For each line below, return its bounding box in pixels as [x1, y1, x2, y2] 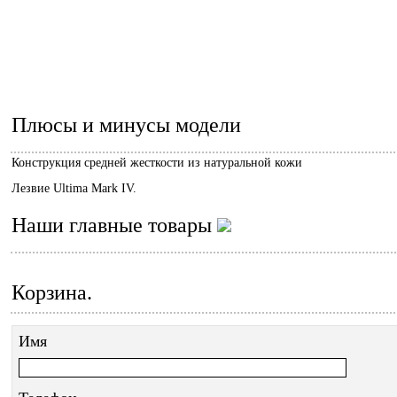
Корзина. [12, 281, 92, 304]
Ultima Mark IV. [53, 182, 136, 195]
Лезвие [12, 182, 53, 195]
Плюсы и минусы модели [12, 113, 241, 136]
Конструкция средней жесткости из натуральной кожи [12, 156, 302, 169]
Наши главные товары [12, 214, 217, 237]
